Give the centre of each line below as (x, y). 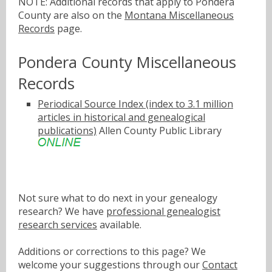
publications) (67, 131)
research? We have (62, 211)
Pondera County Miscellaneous (127, 62)
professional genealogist (163, 211)
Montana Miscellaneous (179, 15)
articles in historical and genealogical (121, 117)
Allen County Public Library (159, 131)
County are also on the (71, 15)
